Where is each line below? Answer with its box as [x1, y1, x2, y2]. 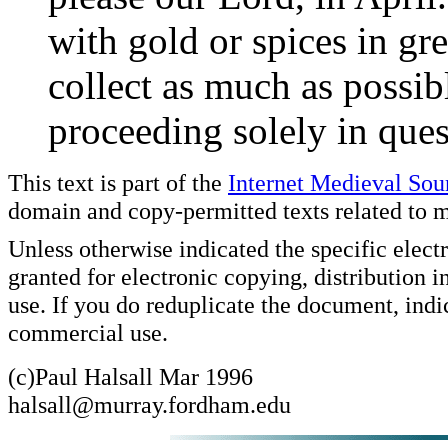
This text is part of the [8, 169, 228, 196]
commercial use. [8, 319, 168, 346]
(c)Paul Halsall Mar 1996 [8, 363, 253, 390]
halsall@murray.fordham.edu [8, 391, 291, 418]
